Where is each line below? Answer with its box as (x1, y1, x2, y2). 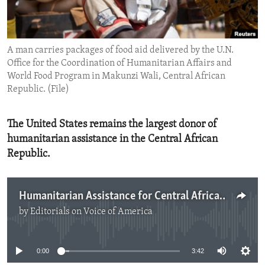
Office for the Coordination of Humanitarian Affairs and (7, 59, 232, 69)
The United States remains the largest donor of (7, 119, 217, 131)
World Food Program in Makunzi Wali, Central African (7, 72, 225, 82)
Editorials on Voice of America (30, 207, 153, 217)
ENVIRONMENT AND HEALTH (21, 7, 135, 16)
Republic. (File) (7, 85, 69, 95)
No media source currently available (56, 213, 219, 225)
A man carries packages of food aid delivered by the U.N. (7, 46, 234, 56)
